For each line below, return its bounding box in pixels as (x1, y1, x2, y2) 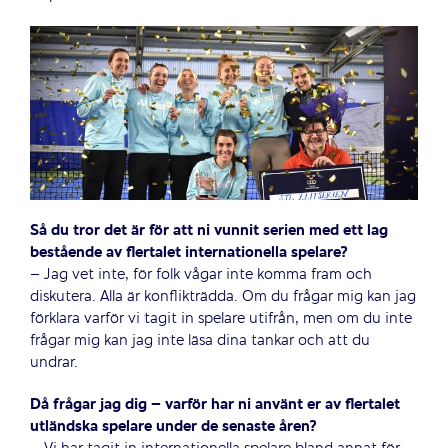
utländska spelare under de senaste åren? (29, 415, 317, 438)
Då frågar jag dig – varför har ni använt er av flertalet (29, 393, 400, 416)
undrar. (29, 351, 78, 374)
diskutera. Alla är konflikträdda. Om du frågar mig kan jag (29, 285, 416, 308)
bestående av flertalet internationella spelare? (29, 241, 348, 264)
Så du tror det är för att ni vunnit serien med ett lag (29, 219, 388, 242)
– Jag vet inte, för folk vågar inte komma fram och (29, 263, 372, 286)
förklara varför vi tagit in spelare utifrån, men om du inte (29, 307, 412, 330)
